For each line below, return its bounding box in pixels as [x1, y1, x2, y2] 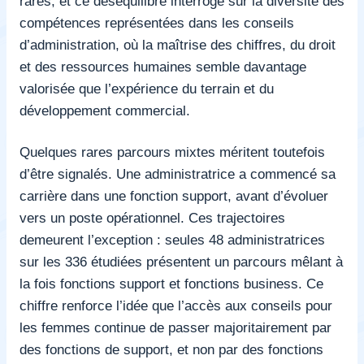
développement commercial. [19, 102, 190, 119]
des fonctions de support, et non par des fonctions [19, 340, 323, 357]
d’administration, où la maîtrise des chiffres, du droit [19, 36, 336, 53]
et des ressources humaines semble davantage [19, 58, 306, 75]
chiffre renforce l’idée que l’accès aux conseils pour [19, 297, 332, 314]
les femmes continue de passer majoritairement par [19, 318, 331, 336]
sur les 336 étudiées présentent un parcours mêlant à [19, 253, 343, 270]
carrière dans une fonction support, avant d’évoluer [19, 187, 328, 204]
